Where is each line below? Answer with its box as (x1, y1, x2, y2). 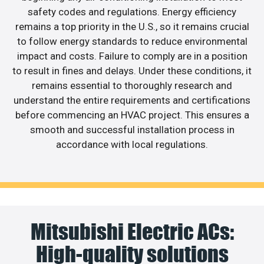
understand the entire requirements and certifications (14, 94, 250, 107)
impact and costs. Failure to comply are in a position (16, 50, 247, 62)
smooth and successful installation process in (29, 124, 235, 136)
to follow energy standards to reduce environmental (16, 35, 247, 48)
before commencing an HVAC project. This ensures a (15, 109, 249, 121)
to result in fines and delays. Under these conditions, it (12, 65, 252, 77)
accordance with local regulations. (56, 138, 208, 151)
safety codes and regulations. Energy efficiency (28, 6, 236, 18)
